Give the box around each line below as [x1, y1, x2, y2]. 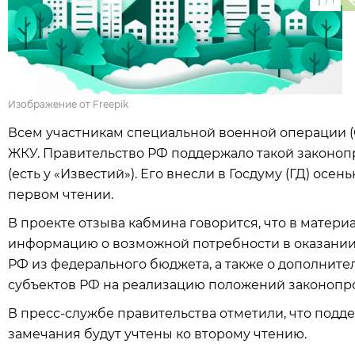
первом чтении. [8, 187, 113, 202]
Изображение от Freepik [8, 98, 128, 110]
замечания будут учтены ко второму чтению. [8, 326, 307, 342]
